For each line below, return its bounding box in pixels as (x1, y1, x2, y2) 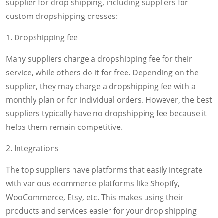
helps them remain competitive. (6, 121, 123, 132)
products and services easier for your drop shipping (6, 205, 197, 216)
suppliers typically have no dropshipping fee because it (6, 108, 207, 119)
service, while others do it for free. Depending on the (6, 67, 199, 78)
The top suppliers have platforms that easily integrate (6, 164, 202, 175)
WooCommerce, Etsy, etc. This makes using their (6, 191, 183, 202)
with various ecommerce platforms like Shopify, (6, 178, 180, 189)
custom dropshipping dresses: (6, 10, 118, 21)
